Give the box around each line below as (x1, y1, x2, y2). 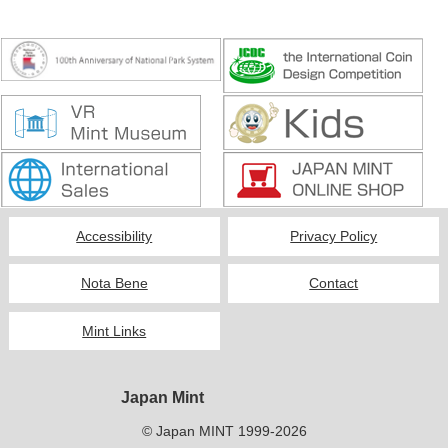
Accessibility (76, 228, 153, 244)
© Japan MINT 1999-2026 (141, 422, 307, 439)
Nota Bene (80, 276, 148, 292)
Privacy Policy (290, 228, 378, 244)
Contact (309, 276, 359, 292)
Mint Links (82, 323, 147, 339)
